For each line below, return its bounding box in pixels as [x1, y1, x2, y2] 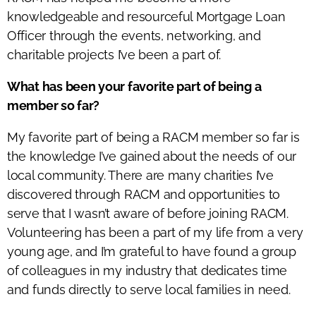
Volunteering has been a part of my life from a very [7, 224, 303, 240]
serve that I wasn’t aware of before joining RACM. [7, 205, 288, 221]
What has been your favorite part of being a [7, 78, 262, 94]
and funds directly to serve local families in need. [7, 281, 291, 297]
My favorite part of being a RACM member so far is [7, 129, 300, 145]
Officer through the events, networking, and [7, 28, 261, 43]
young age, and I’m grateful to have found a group [7, 243, 296, 259]
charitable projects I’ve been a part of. [7, 47, 221, 62]
